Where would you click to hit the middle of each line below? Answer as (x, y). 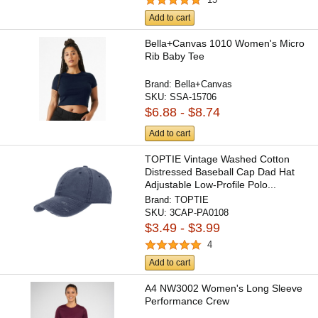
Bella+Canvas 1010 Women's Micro (225, 44)
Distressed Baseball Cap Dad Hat (220, 171)
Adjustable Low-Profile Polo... (211, 184)
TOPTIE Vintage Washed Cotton (218, 159)
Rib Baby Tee (175, 56)
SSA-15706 (193, 97)
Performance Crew (187, 301)
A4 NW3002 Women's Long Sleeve (224, 289)
